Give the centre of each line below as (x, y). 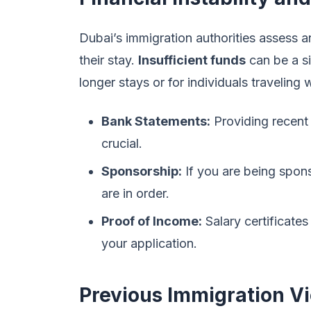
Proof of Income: (152, 221)
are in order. (135, 193)
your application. (149, 243)
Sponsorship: (142, 171)
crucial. (122, 143)
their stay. (109, 60)
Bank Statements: (156, 121)
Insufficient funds (192, 60)
